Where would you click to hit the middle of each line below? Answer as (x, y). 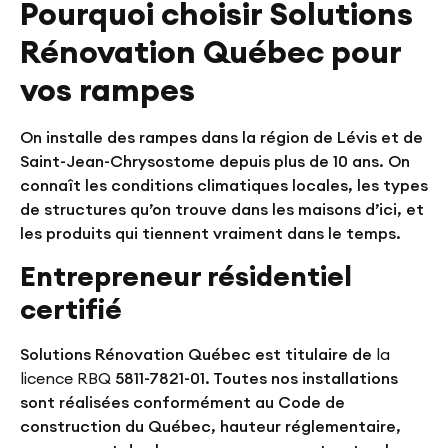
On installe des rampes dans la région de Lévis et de (221, 137)
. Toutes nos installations (301, 377)
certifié (71, 308)
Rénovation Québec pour (210, 52)
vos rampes (107, 90)
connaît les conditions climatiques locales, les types (224, 185)
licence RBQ (67, 377)
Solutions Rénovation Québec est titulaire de (198, 353)
